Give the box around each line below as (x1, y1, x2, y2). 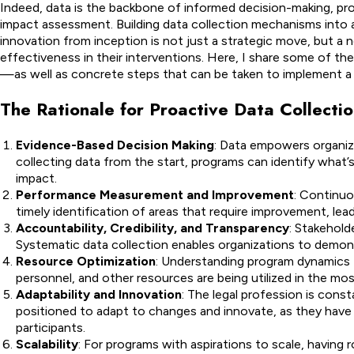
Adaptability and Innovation (16, 287, 182, 302)
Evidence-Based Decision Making (16, 137, 214, 153)
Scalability (16, 337, 78, 352)
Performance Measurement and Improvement (16, 187, 294, 202)
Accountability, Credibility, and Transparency (16, 220, 289, 235)
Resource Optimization (16, 254, 156, 269)
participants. (16, 320, 85, 335)
